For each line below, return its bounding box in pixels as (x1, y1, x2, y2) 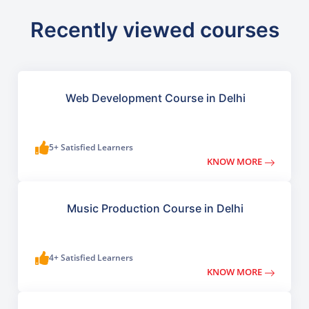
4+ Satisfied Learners (49, 252, 134, 264)
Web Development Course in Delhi (65, 91, 246, 106)
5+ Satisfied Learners (49, 141, 134, 154)
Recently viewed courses (30, 17, 279, 43)
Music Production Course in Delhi (67, 201, 243, 216)
